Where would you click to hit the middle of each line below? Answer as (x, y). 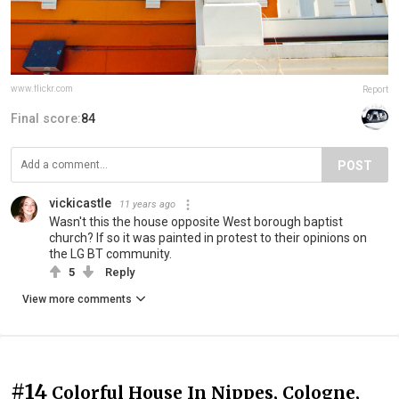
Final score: (46, 119)
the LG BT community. (110, 254)
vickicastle (80, 204)
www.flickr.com (42, 89)
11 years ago (147, 205)
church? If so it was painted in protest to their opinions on (208, 238)
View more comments (77, 300)
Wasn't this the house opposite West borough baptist (196, 222)
